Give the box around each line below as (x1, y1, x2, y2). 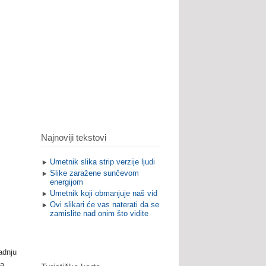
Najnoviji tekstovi (40, 132, 106, 143)
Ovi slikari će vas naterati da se (49, 200, 159, 210)
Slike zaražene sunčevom (49, 169, 139, 178)
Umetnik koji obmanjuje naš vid (49, 189, 157, 198)
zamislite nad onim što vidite (49, 209, 148, 218)
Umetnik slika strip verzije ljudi (49, 157, 155, 167)
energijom (49, 178, 83, 187)
